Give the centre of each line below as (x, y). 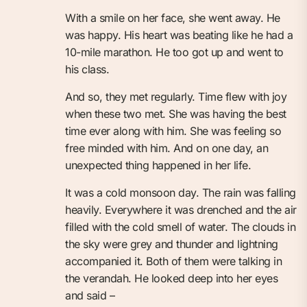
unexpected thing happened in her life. (158, 165)
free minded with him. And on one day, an (167, 148)
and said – (90, 295)
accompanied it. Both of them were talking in (173, 261)
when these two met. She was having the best (176, 113)
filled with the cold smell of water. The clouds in (180, 226)
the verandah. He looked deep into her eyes (171, 278)
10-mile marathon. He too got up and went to (174, 52)
